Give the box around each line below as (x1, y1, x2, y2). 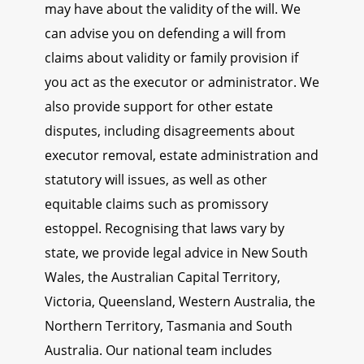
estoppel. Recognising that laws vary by (45, 219, 284, 238)
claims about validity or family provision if (45, 49, 298, 67)
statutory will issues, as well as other (45, 171, 267, 189)
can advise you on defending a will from (45, 24, 286, 43)
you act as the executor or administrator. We (45, 73, 319, 92)
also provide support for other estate (45, 97, 273, 116)
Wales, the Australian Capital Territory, (45, 268, 280, 287)
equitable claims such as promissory (45, 195, 268, 214)
